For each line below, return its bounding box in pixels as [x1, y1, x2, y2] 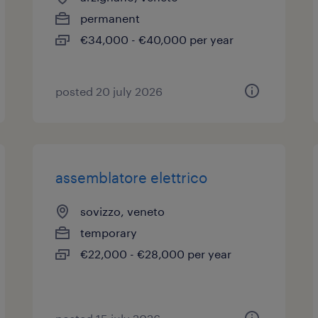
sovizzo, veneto [80, 204, 165, 218]
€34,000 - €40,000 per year [80, 33, 234, 46]
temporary [80, 226, 138, 239]
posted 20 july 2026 [55, 84, 163, 98]
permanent [80, 11, 141, 25]
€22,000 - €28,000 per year [80, 247, 232, 261]
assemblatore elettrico [55, 169, 208, 186]
